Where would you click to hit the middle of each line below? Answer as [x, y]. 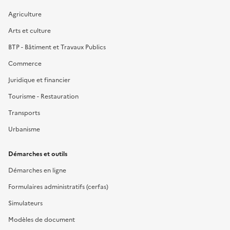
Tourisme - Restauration [43, 96]
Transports [24, 113]
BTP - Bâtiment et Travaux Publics [57, 47]
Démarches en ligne [37, 170]
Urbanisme [24, 129]
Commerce [25, 63]
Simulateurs [25, 203]
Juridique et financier [39, 80]
